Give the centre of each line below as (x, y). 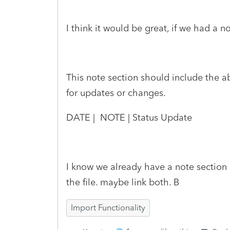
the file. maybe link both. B (123, 182)
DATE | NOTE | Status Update (129, 117)
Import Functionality (108, 207)
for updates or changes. (117, 93)
